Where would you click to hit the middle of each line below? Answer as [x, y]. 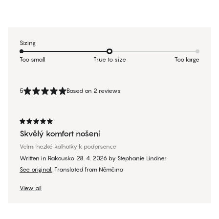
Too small [32, 60]
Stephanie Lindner [142, 158]
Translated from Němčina [89, 170]
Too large [187, 60]
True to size [110, 60]
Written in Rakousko [47, 158]
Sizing [28, 43]
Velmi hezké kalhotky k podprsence [68, 147]
